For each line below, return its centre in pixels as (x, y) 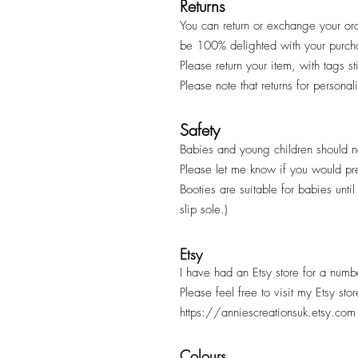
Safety (202, 129)
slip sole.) (206, 209)
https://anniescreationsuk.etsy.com (268, 312)
